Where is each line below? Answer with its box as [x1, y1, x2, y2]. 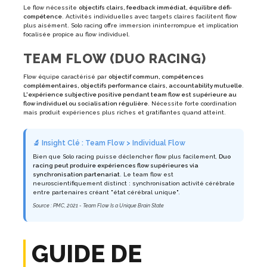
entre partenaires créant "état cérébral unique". [33, 189, 180, 196]
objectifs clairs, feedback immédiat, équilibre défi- [79, 4, 232, 11]
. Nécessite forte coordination [148, 100, 237, 107]
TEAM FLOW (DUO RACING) [23, 51, 206, 67]
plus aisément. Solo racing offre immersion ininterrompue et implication [23, 22, 238, 29]
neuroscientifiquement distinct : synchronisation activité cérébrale [33, 180, 235, 187]
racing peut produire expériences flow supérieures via [33, 162, 198, 169]
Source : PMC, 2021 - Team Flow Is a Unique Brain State [33, 203, 164, 209]
